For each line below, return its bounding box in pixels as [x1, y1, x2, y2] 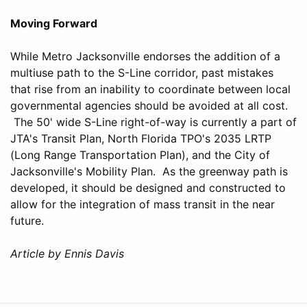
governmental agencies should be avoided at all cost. [10, 98, 288, 112]
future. [10, 213, 44, 228]
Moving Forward [10, 16, 97, 30]
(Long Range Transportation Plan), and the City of [10, 147, 270, 162]
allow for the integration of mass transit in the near [10, 197, 275, 211]
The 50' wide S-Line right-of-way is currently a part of [10, 114, 297, 129]
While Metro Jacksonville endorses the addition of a [10, 49, 280, 63]
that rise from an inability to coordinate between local [10, 82, 291, 96]
